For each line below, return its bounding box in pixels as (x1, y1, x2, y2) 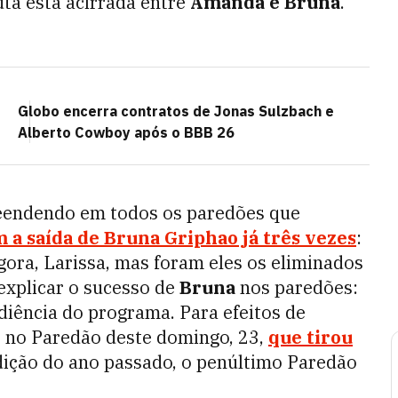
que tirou (268, 325, 353, 349)
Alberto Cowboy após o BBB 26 (18, 123, 235, 141)
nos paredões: (235, 275, 358, 299)
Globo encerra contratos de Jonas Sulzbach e (18, 102, 334, 120)
